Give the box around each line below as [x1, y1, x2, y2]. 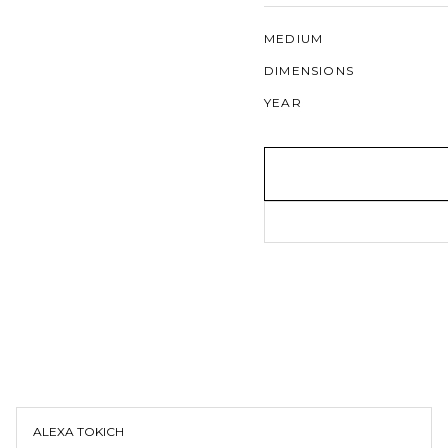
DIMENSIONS [264, 63, 354, 78]
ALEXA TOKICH [33, 424, 124, 439]
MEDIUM [264, 31, 324, 46]
